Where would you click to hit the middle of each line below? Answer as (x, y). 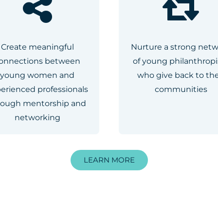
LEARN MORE (109, 160)
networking (37, 117)
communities (181, 89)
